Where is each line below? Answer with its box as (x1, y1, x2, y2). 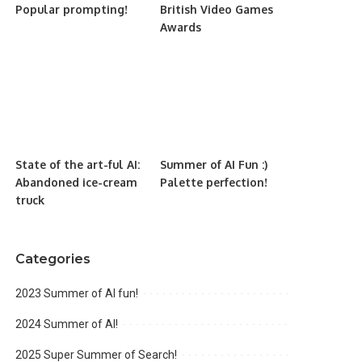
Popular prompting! (15, 2, 128, 16)
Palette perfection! (159, 175, 267, 190)
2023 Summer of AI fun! (15, 287, 139, 301)
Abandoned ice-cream (15, 175, 138, 190)
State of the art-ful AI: (15, 158, 141, 172)
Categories (15, 251, 91, 267)
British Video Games (159, 2, 273, 16)
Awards (159, 19, 201, 34)
